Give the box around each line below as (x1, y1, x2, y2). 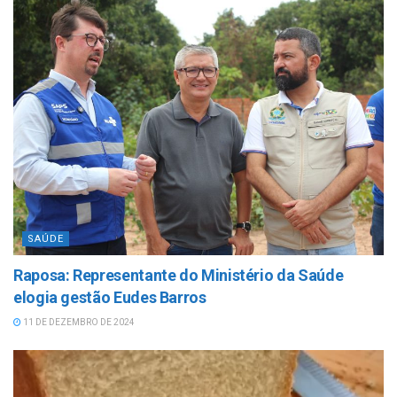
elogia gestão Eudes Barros (13, 288, 206, 307)
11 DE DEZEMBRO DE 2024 (21, 317, 135, 328)
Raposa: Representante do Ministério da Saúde (13, 266, 344, 285)
